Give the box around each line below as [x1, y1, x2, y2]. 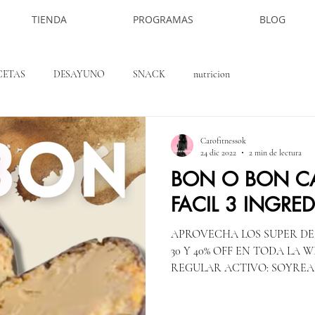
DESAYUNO [53, 67, 105, 80]
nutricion [193, 67, 230, 80]
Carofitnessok [200, 136, 246, 146]
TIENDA [32, 13, 67, 26]
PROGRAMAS [133, 13, 193, 26]
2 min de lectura [249, 147, 302, 157]
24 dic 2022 [200, 147, 236, 157]
